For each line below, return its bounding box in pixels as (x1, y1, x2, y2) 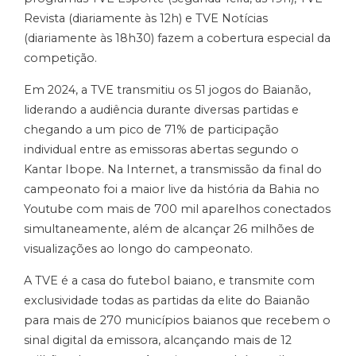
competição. (24, 50, 97, 65)
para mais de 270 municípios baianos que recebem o (24, 312, 331, 327)
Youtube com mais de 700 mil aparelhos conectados (24, 201, 331, 216)
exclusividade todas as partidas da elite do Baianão (24, 292, 310, 308)
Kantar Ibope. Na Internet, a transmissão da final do (24, 161, 322, 176)
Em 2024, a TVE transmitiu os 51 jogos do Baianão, (24, 82, 311, 97)
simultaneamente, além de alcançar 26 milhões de (24, 221, 315, 236)
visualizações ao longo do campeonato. (24, 241, 253, 256)
